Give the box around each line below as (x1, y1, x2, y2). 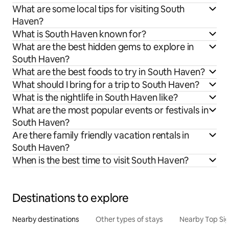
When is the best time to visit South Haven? (12, 154, 189, 166)
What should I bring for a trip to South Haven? (12, 78, 199, 90)
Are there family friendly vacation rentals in (12, 129, 189, 141)
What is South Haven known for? (12, 28, 146, 40)
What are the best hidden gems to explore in (12, 40, 194, 53)
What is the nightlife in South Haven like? (12, 91, 178, 103)
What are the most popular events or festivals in (12, 104, 209, 116)
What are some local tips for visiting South (12, 3, 185, 15)
